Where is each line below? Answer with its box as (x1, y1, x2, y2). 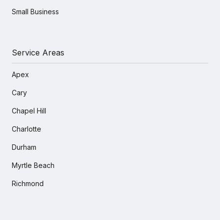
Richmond (12, 179, 44, 188)
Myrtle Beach (12, 161, 55, 169)
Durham (12, 142, 36, 151)
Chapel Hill (12, 106, 46, 115)
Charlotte (12, 124, 41, 133)
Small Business (12, 7, 59, 16)
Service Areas (12, 47, 64, 57)
